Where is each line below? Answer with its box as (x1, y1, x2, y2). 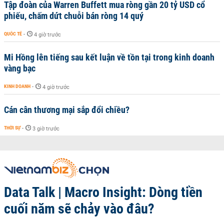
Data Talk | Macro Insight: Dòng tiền (4, 184, 202, 200)
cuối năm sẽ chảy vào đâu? (4, 200, 154, 217)
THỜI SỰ (4, 125, 20, 130)
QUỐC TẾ (4, 31, 22, 36)
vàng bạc (4, 63, 35, 73)
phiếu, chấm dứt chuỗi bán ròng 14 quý (4, 10, 143, 21)
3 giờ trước (32, 125, 59, 132)
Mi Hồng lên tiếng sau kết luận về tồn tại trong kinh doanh (4, 52, 214, 62)
